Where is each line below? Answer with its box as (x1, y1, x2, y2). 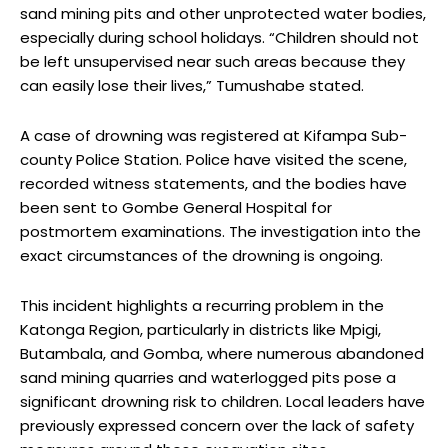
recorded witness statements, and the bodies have (20, 173, 407, 195)
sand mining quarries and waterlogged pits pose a (20, 367, 396, 389)
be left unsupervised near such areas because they (20, 51, 405, 73)
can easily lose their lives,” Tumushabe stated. (20, 75, 364, 97)
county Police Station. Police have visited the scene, (20, 149, 407, 171)
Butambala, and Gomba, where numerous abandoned (20, 343, 424, 365)
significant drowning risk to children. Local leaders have (20, 391, 425, 413)
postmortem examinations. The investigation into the (20, 221, 421, 243)
